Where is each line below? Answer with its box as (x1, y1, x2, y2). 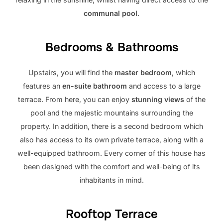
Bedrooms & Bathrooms (45, 39, 178, 55)
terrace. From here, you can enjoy (17, 95, 131, 104)
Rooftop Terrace (65, 206, 158, 222)
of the (184, 95, 206, 104)
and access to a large (126, 81, 201, 90)
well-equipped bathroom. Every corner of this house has (17, 148, 206, 157)
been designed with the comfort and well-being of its (23, 162, 200, 171)
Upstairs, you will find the (28, 68, 114, 77)
